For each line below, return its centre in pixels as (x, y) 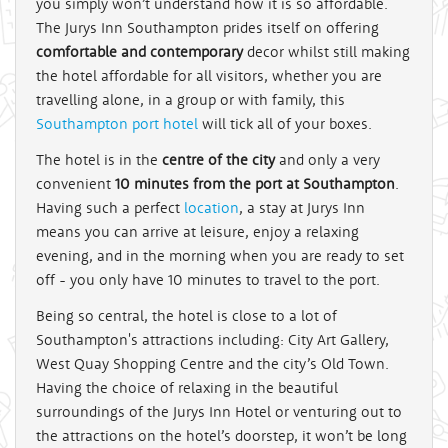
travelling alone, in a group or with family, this (190, 99)
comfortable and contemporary (139, 51)
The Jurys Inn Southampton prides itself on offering (207, 27)
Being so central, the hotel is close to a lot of (186, 315)
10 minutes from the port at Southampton (255, 183)
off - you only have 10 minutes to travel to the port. (208, 279)
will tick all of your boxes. (285, 123)
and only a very (327, 159)
